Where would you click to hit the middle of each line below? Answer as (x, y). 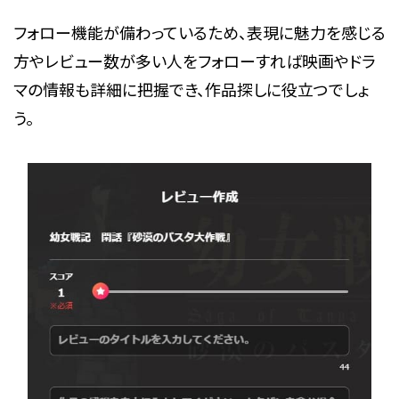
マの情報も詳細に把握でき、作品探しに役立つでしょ (191, 89)
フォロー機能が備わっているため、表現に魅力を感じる (199, 32)
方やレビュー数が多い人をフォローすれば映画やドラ (194, 60)
